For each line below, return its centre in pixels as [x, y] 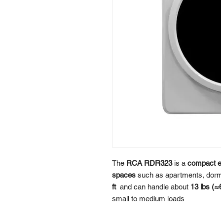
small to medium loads [148, 199]
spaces [124, 175]
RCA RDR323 [149, 163]
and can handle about [154, 187]
